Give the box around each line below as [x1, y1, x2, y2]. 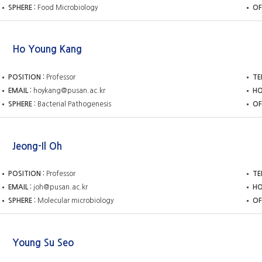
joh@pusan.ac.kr [33, 184, 88, 191]
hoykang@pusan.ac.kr [33, 87, 105, 95]
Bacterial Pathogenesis [37, 101, 111, 108]
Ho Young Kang [12, 44, 82, 54]
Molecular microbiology [37, 197, 113, 205]
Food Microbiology [37, 4, 98, 11]
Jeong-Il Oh [12, 141, 62, 151]
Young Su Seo [12, 238, 74, 248]
